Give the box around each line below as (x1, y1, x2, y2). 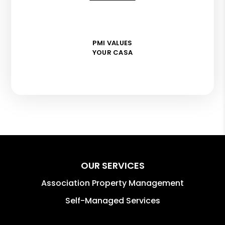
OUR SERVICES (80, 159, 145, 172)
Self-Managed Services (65, 194, 160, 206)
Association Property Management (41, 177, 184, 189)
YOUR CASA (92, 47, 133, 57)
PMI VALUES (92, 38, 133, 48)
